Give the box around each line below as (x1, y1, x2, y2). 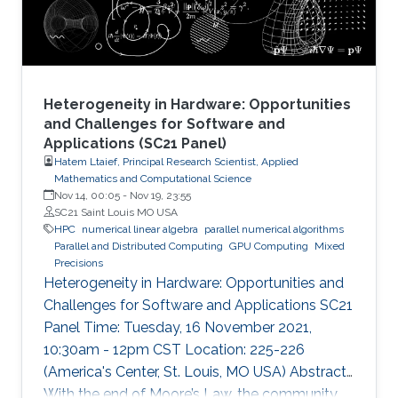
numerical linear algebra (82, 222, 198, 235)
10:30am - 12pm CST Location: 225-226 (44, 340, 305, 358)
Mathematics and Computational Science (54, 171, 251, 185)
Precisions (54, 256, 103, 269)
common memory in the (44, 3, 203, 20)
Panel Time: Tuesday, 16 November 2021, (44, 318, 312, 336)
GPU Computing (229, 239, 308, 252)
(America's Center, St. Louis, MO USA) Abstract (44, 362, 346, 380)
